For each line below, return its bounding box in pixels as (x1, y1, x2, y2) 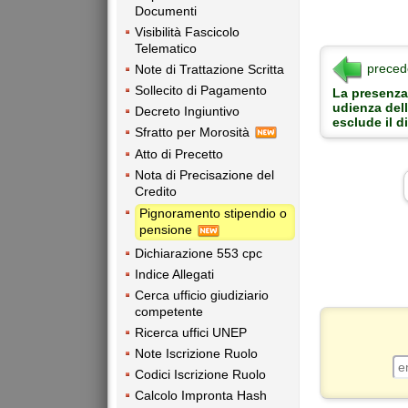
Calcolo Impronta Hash (135, 387, 267, 403)
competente (135, 303, 203, 319)
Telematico (135, 40, 197, 56)
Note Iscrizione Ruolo (135, 345, 258, 361)
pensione (139, 222, 196, 238)
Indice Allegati (135, 266, 214, 281)
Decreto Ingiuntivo (135, 103, 240, 118)
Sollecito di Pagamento (135, 82, 267, 97)
